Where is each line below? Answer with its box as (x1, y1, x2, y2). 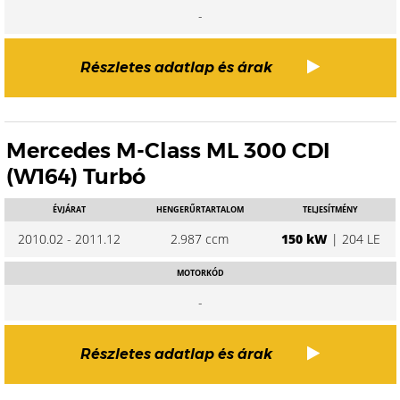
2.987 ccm (171, 230, 229, 247)
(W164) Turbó (6, 163, 146, 189)
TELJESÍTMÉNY (303, 204, 359, 215)
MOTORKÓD (176, 267, 224, 279)
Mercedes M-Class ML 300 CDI (6, 137, 330, 163)
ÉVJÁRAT (53, 204, 87, 215)
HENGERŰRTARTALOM (155, 204, 244, 215)
